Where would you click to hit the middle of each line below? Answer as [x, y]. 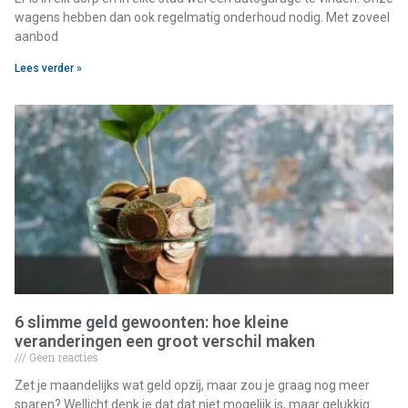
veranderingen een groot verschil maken [165, 341]
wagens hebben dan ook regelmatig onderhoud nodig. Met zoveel [202, 17]
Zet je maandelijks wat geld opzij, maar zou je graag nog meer [192, 385]
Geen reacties [62, 357]
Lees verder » [48, 68]
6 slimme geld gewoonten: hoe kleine [152, 322]
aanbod [36, 36]
